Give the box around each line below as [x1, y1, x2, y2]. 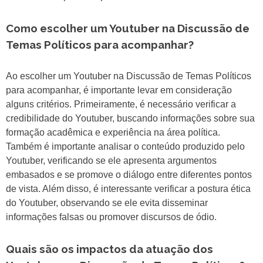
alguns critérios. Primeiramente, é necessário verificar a [6, 99, 236, 110]
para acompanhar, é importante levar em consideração [6, 85, 232, 96]
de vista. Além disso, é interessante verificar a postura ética [6, 184, 251, 194]
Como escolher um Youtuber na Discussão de [6, 22, 249, 35]
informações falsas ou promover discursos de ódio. [6, 212, 217, 222]
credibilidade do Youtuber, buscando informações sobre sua [6, 113, 255, 124]
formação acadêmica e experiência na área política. [6, 127, 220, 138]
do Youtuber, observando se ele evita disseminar [6, 198, 208, 208]
